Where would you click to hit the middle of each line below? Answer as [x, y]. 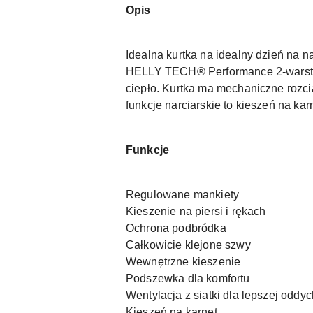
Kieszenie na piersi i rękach [196, 212]
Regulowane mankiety [183, 195]
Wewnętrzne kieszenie [183, 262]
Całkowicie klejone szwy [188, 245]
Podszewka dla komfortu [188, 279]
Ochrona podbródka [176, 228]
